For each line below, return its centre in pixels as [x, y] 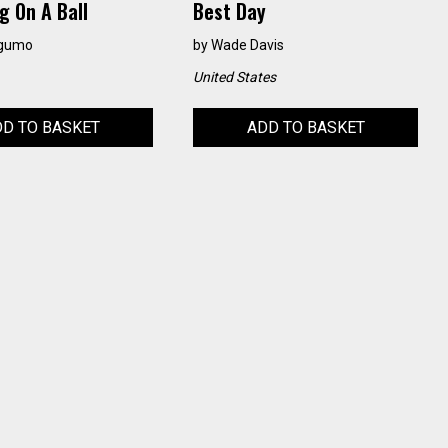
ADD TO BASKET [305, 128]
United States [235, 77]
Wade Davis [248, 45]
